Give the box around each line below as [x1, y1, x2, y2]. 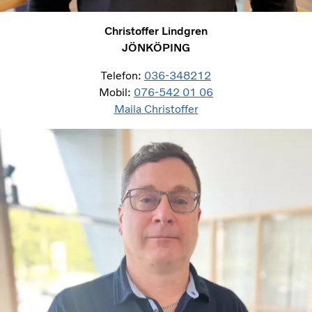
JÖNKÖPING [122, 40, 190, 54]
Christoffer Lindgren [104, 24, 208, 38]
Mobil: [99, 85, 134, 99]
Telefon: [101, 68, 144, 82]
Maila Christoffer [114, 102, 198, 116]
